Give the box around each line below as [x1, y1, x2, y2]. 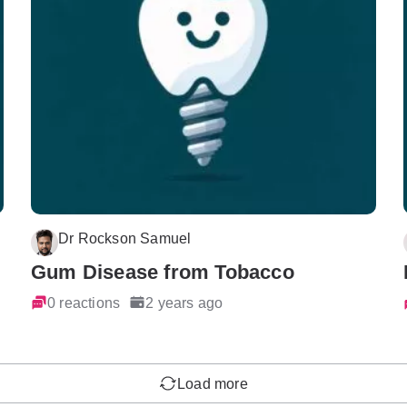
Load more [177, 375, 248, 392]
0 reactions [47, 294, 121, 312]
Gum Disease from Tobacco [31, 261, 294, 284]
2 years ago [145, 294, 223, 312]
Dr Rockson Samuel [58, 229, 192, 246]
